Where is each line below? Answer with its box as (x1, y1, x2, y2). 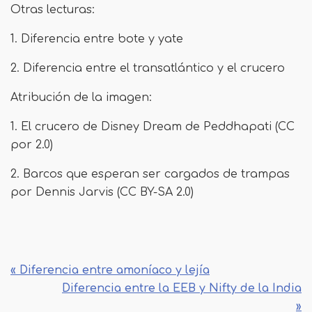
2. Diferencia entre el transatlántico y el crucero (10, 62, 288, 75)
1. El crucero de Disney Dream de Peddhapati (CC (10, 120, 295, 134)
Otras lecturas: (10, 3, 95, 17)
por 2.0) (10, 139, 56, 152)
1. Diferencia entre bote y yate (10, 33, 187, 46)
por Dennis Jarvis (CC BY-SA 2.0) (10, 186, 194, 199)
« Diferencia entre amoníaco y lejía (10, 264, 210, 277)
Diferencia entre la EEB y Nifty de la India (62, 282, 302, 295)
